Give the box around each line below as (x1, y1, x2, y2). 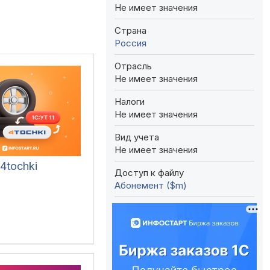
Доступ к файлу (115, 166, 184, 178)
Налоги (115, 95, 145, 107)
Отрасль (115, 60, 152, 72)
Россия (115, 37, 146, 49)
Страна (115, 24, 146, 36)
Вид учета (115, 131, 159, 143)
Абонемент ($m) (115, 179, 187, 191)
